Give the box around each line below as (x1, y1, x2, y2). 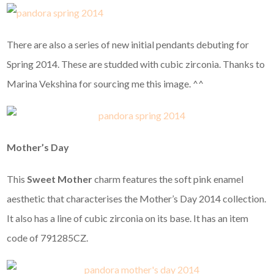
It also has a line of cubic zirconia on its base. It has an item (7, 212, 249, 224)
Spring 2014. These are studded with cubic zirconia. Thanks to (7, 58, 265, 70)
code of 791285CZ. (7, 232, 89, 244)
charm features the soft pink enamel (92, 173, 244, 185)
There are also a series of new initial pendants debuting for (7, 39, 250, 51)
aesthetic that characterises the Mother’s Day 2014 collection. (7, 193, 267, 205)
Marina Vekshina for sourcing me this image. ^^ (7, 78, 204, 90)
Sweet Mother (27, 173, 93, 185)
